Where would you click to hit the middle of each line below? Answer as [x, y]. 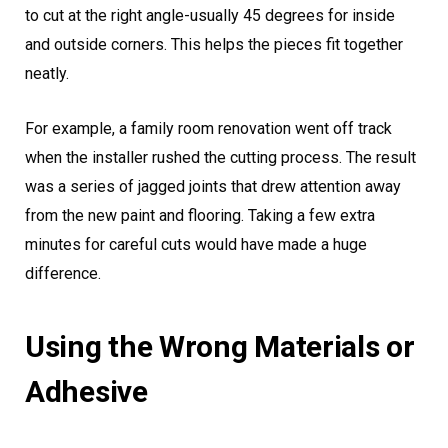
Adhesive [86, 392]
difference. [63, 274]
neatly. [47, 74]
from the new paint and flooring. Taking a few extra [200, 216]
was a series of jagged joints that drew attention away [213, 187]
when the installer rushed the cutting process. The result [220, 158]
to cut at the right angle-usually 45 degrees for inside [210, 16]
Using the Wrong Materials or [220, 347]
